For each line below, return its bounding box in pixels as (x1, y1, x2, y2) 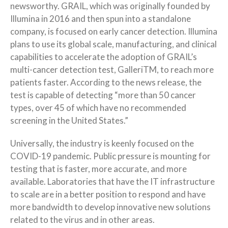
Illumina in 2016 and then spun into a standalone (10, 13, 191, 24)
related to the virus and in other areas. (10, 214, 155, 225)
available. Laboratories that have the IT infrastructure (10, 176, 215, 187)
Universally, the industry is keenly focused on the (10, 137, 194, 149)
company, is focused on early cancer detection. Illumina (10, 25, 217, 37)
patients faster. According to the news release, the (10, 76, 202, 88)
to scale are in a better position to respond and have (10, 188, 206, 199)
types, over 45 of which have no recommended (10, 102, 186, 113)
